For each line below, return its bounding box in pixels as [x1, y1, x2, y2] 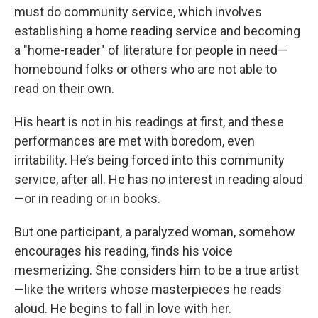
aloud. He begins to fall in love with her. [14, 301, 231, 316]
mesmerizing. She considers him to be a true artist [14, 263, 299, 278]
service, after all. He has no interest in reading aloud [14, 172, 303, 187]
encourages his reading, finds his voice [14, 243, 233, 258]
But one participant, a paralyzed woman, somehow [14, 224, 295, 239]
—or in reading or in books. [14, 191, 160, 206]
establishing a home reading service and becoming [14, 23, 300, 38]
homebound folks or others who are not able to [14, 62, 277, 77]
